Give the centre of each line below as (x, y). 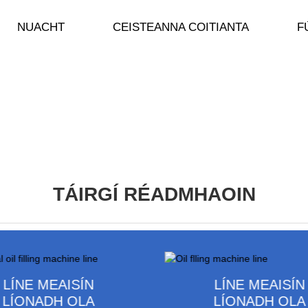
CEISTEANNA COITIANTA (180, 27)
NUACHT (41, 27)
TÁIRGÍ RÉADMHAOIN (154, 194)
